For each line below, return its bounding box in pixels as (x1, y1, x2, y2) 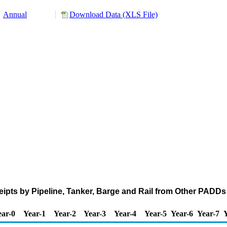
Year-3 (83, 209, 106, 218)
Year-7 (197, 209, 219, 218)
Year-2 (53, 209, 76, 218)
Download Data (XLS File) (69, 10, 158, 19)
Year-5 (144, 209, 167, 218)
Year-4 (113, 209, 136, 218)
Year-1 (23, 209, 46, 218)
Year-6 (170, 209, 193, 218)
